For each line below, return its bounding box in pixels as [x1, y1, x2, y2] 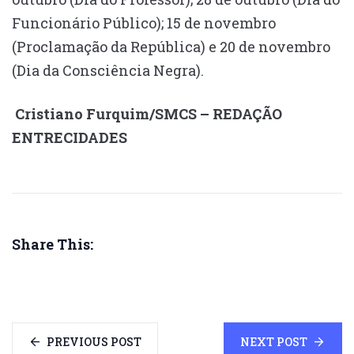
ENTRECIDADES [12, 128, 127, 148]
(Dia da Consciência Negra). [12, 61, 204, 81]
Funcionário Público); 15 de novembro [12, 13, 276, 33]
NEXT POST [240, 334, 307, 350]
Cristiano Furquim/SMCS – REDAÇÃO [15, 104, 282, 124]
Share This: [12, 235, 93, 254]
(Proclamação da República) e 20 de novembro [12, 37, 330, 57]
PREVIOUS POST [47, 334, 141, 350]
